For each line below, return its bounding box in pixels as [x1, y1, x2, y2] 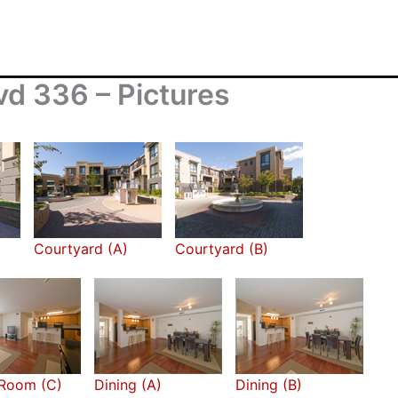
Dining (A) [94, 376, 162, 394]
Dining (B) [235, 376, 302, 394]
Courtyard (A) [34, 240, 128, 258]
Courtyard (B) [175, 240, 268, 258]
